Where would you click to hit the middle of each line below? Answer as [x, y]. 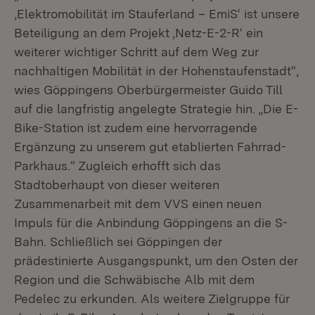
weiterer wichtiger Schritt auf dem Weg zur [136, 52]
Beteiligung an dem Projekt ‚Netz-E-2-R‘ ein [139, 33]
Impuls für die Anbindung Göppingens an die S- [151, 223]
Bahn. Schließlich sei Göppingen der [118, 242]
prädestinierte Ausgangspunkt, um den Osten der [156, 261]
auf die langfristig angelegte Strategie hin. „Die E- [156, 109]
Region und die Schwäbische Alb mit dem [134, 279]
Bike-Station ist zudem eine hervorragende [136, 128]
